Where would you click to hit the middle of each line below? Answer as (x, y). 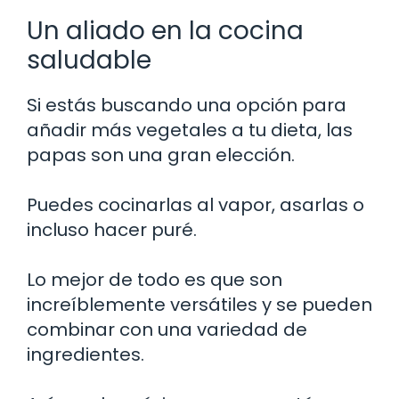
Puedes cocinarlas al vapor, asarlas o (195, 204)
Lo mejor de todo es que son (155, 279)
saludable (89, 60)
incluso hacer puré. (112, 229)
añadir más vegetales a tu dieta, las (190, 130)
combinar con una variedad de (167, 329)
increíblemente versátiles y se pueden (199, 304)
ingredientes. (85, 354)
